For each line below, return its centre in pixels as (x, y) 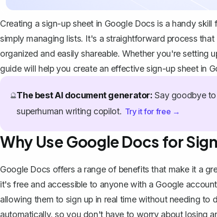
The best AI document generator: (85, 95)
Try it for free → (152, 111)
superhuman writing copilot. (70, 111)
